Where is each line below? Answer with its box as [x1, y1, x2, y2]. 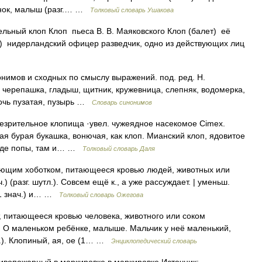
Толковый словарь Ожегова [59, 191, 143, 198]
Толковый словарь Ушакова [90, 6, 174, 13]
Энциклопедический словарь [111, 237, 197, 244]
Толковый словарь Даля [82, 145, 155, 152]
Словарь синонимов [92, 99, 152, 106]
